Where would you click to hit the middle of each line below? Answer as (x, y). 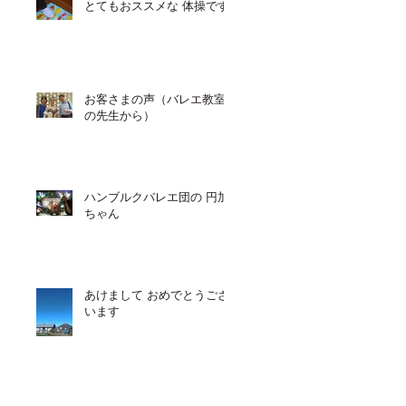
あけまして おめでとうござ (157, 295)
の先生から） (120, 116)
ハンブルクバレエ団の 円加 (157, 197)
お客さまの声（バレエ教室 (155, 99)
